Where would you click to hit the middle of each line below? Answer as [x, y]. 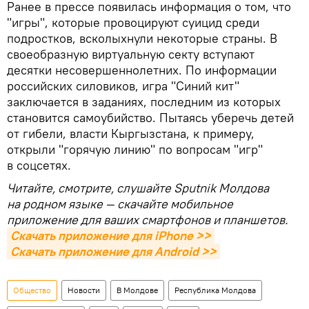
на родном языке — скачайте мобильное [120, 203]
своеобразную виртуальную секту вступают [131, 54]
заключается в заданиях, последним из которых [144, 101]
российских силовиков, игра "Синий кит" [123, 86]
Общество [32, 290]
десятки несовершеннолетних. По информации [142, 70]
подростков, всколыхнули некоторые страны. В [142, 38]
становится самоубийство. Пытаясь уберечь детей [150, 117]
